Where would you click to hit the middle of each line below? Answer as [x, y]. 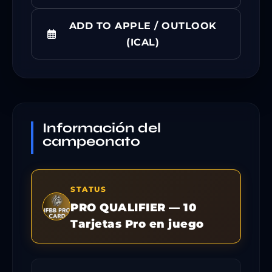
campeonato [91, 141]
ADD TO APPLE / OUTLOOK [143, 25]
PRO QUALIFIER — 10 [133, 207]
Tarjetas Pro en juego [137, 223]
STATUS [88, 189]
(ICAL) [143, 42]
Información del [102, 127]
